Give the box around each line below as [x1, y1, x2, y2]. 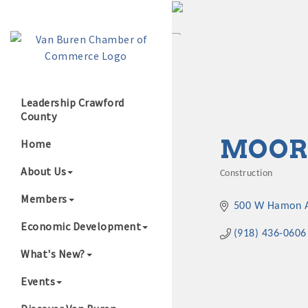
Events [21, 274, 55, 288]
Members [21, 192, 67, 206]
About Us [21, 164, 66, 178]
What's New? [21, 247, 85, 261]
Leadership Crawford [21, 96, 124, 109]
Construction [219, 169, 273, 179]
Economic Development [21, 219, 141, 233]
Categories [219, 176, 285, 191]
